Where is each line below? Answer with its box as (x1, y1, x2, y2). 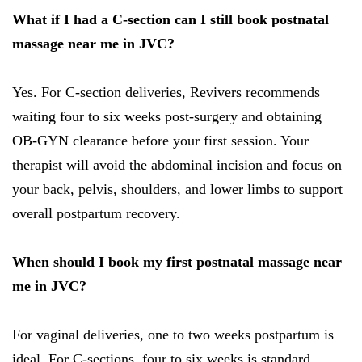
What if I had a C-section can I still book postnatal (12, 11, 329, 28)
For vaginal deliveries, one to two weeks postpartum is (12, 326, 334, 343)
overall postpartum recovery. (12, 205, 180, 222)
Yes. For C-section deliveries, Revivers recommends (12, 84, 320, 101)
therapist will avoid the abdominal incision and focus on (12, 157, 342, 174)
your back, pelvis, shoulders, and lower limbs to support (12, 181, 343, 198)
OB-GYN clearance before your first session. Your (12, 133, 309, 149)
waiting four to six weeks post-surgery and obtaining (12, 108, 322, 125)
